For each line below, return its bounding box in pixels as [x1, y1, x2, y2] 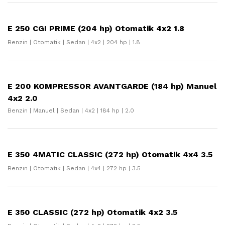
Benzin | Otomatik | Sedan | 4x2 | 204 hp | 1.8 [8, 39, 140, 46]
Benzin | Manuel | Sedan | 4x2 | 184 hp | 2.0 [8, 107, 134, 114]
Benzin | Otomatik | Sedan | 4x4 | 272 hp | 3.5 [8, 165, 141, 172]
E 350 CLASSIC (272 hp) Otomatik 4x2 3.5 [8, 207, 177, 217]
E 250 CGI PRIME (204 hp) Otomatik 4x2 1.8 [8, 24, 184, 33]
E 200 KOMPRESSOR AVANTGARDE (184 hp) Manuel [8, 81, 216, 91]
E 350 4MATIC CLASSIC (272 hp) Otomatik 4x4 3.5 [8, 150, 212, 159]
